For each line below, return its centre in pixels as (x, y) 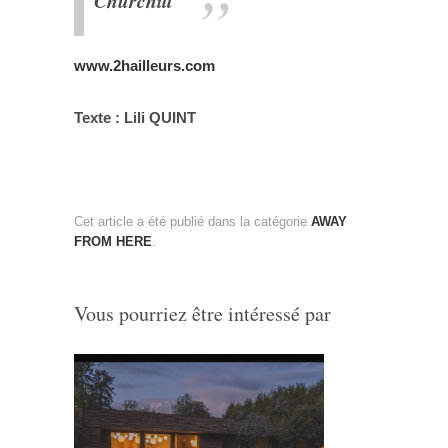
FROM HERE (113, 241)
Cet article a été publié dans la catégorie (192, 221)
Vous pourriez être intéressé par (202, 313)
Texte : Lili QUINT (135, 118)
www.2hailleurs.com (144, 66)
